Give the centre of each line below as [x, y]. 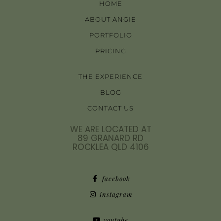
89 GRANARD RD [110, 138]
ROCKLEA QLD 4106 [110, 147]
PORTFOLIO [110, 35]
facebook [116, 178]
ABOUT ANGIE [110, 19]
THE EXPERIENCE [110, 76]
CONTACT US [110, 108]
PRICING [110, 51]
